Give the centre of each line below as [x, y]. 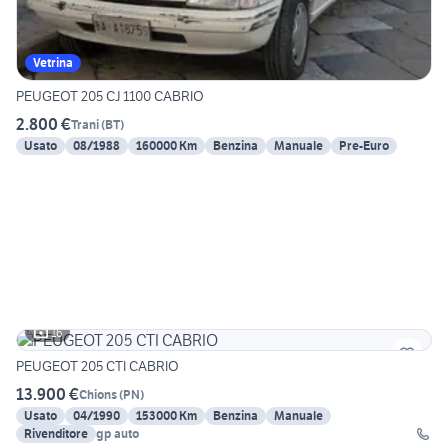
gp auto [117, 434]
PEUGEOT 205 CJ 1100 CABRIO [110, 96]
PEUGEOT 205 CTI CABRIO [97, 366]
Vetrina [53, 63]
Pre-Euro [364, 146]
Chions [98, 394]
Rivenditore [56, 434]
